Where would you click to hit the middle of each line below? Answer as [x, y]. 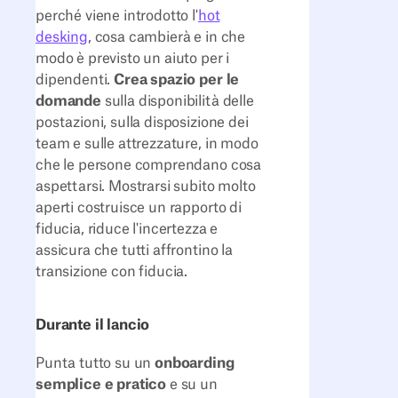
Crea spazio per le [177, 80]
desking [62, 38]
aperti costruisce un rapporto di [139, 208]
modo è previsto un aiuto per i [133, 59]
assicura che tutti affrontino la [134, 251]
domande [68, 102]
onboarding [195, 364]
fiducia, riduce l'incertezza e [127, 230]
